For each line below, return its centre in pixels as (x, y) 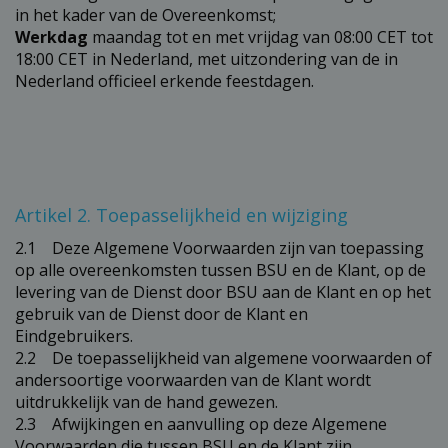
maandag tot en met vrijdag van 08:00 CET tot (260, 36)
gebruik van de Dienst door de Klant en (161, 313)
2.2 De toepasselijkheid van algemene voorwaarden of (223, 357)
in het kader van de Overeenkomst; (145, 14)
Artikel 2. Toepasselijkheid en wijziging (181, 214)
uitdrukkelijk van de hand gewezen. (146, 401)
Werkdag (51, 36)
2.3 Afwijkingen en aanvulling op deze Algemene (201, 423)
